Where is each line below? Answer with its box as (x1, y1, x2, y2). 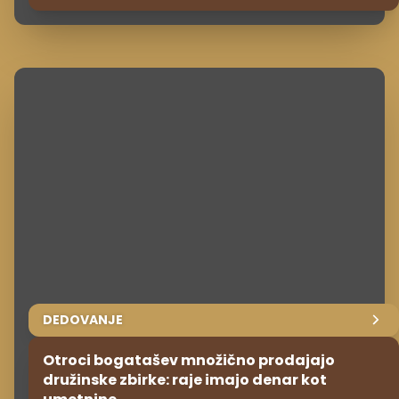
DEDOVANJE (43, 310, 123, 329)
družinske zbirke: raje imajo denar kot (43, 369, 327, 390)
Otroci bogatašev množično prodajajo (43, 349, 335, 370)
